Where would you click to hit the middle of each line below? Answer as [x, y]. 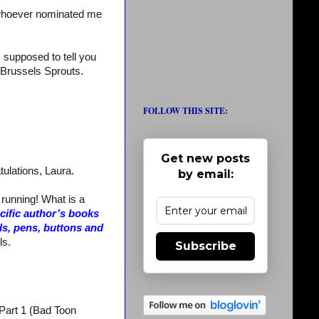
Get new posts [205, 158]
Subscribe [205, 246]
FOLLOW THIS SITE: [185, 111]
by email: [205, 174]
